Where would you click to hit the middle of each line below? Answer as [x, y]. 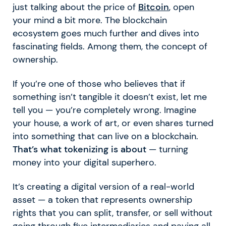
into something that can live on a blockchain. [105, 136]
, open [182, 7]
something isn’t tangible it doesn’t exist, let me [110, 97]
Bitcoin [154, 7]
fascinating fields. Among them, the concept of [110, 46]
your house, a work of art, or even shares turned [113, 123]
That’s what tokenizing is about [79, 149]
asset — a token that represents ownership [102, 200]
